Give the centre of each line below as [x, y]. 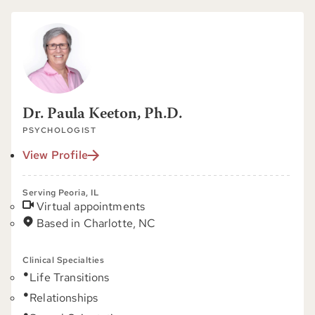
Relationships [64, 298]
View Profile [55, 155]
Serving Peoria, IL [61, 193]
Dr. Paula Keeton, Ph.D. [102, 115]
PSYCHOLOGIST [59, 130]
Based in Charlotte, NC [96, 223]
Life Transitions [70, 277]
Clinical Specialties [63, 260]
